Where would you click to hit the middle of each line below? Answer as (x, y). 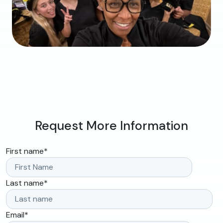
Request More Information (111, 126)
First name (25, 151)
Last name (25, 183)
